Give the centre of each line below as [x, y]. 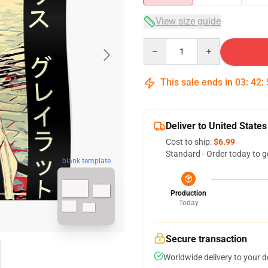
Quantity [159, 44]
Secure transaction [206, 239]
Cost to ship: [190, 142]
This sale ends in [197, 82]
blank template [86, 161]
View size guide [188, 21]
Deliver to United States [216, 126]
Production [188, 193]
